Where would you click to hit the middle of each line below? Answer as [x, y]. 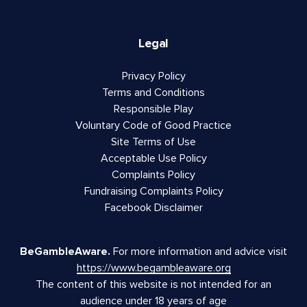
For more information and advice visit [199, 252]
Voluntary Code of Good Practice [153, 126]
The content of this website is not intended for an [153, 285]
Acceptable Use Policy [153, 159]
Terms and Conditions [153, 93]
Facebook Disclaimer [153, 208]
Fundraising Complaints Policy [153, 192]
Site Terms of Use [153, 142]
